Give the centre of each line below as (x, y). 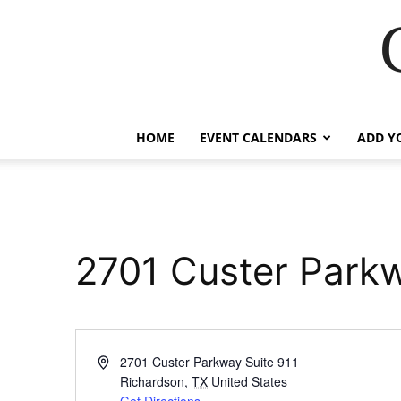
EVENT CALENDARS (258, 137)
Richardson (153, 381)
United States (250, 381)
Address (120, 361)
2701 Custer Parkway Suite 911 (210, 362)
